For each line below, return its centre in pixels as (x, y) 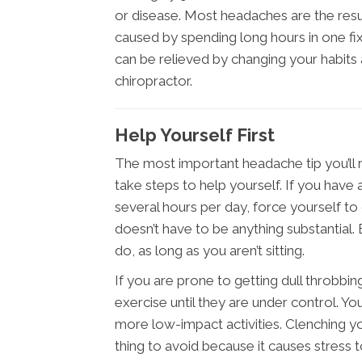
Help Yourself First (195, 135)
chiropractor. (154, 81)
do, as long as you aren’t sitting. (210, 251)
